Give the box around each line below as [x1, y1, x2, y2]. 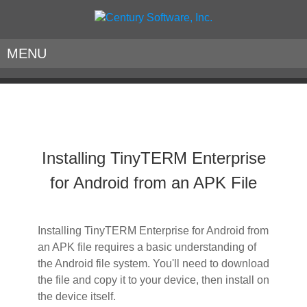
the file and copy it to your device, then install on [38, 273, 269, 286]
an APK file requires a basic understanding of [38, 241, 256, 253]
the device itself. [38, 290, 116, 302]
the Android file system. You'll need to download [38, 257, 269, 269]
